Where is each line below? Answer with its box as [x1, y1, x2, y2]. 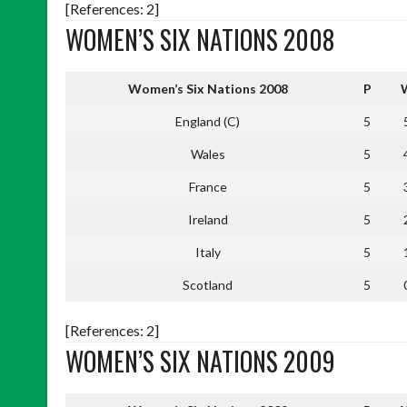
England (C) [175, 113, 240, 129]
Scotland [183, 276, 233, 293]
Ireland [187, 211, 228, 227]
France [188, 178, 227, 194]
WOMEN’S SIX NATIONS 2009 [65, 342, 335, 380]
